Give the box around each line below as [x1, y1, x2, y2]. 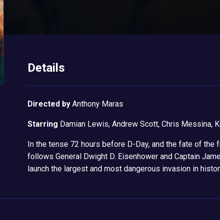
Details [27, 61, 65, 75]
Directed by [27, 99, 70, 109]
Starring [27, 119, 58, 129]
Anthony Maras [72, 99, 123, 109]
